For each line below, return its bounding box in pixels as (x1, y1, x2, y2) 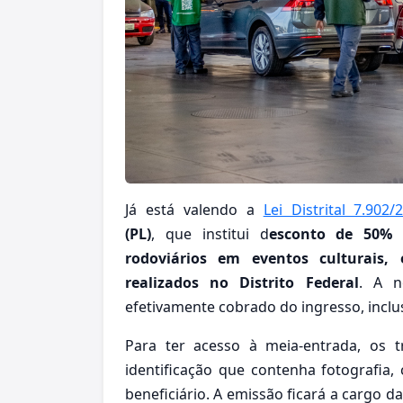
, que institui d (151, 224, 269, 245)
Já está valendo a (125, 200, 264, 220)
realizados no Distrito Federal (125, 273, 359, 293)
